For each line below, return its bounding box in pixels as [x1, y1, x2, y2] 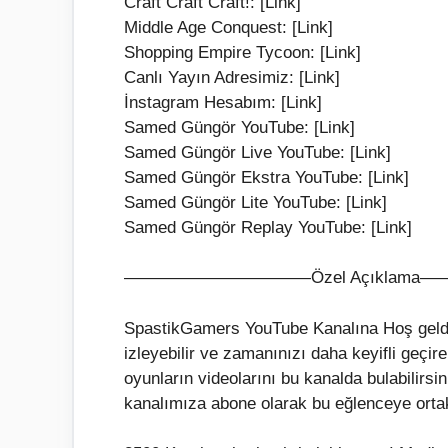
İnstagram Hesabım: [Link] [124, 92, 322, 112]
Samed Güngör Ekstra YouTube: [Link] [124, 167, 409, 187]
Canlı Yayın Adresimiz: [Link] [124, 67, 340, 87]
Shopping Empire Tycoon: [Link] [124, 42, 361, 62]
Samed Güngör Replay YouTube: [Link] [124, 217, 412, 237]
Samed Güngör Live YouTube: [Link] [124, 142, 391, 162]
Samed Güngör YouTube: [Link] [124, 117, 355, 137]
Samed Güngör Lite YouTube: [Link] [124, 192, 387, 212]
